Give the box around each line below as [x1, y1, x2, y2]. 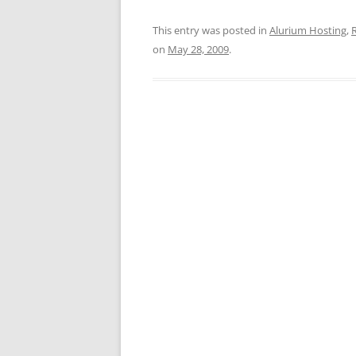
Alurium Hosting [269, 23, 346, 38]
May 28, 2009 [168, 42, 229, 57]
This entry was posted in [153, 23, 269, 38]
